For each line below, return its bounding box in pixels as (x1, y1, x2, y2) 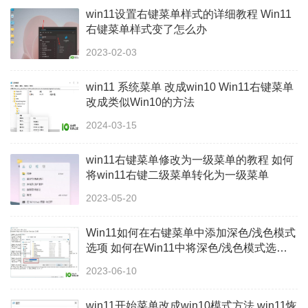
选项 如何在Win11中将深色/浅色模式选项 (86, 241, 287, 254)
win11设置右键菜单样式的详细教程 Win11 (86, 8, 291, 20)
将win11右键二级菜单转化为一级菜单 (86, 168, 269, 181)
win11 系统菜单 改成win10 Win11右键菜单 (86, 80, 294, 93)
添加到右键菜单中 (86, 256, 174, 269)
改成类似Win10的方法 (86, 96, 195, 108)
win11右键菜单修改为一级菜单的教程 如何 (86, 153, 294, 166)
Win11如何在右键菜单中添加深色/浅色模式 (86, 226, 296, 239)
